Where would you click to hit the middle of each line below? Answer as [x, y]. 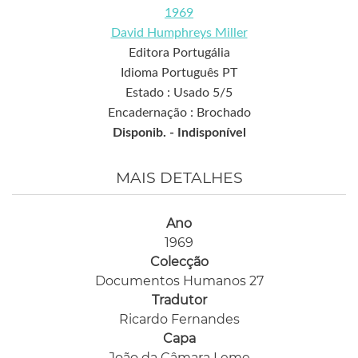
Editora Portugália [179, 53]
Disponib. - [145, 133]
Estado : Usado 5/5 [179, 93]
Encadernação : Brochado [179, 113]
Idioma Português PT [179, 73]
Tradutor [179, 300]
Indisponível [211, 133]
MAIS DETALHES [179, 178]
